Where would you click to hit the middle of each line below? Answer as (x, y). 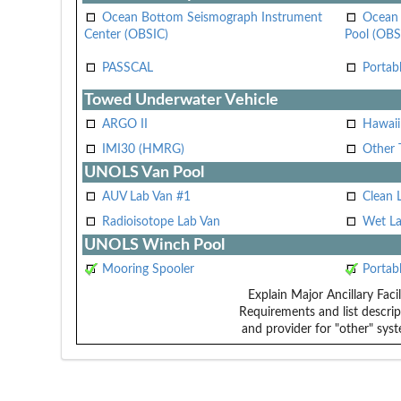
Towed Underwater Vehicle (181, 99)
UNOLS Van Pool (144, 172)
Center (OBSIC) (126, 34)
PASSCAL (127, 68)
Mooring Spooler (148, 269)
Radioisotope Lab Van (161, 222)
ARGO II (124, 124)
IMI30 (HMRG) (143, 149)
